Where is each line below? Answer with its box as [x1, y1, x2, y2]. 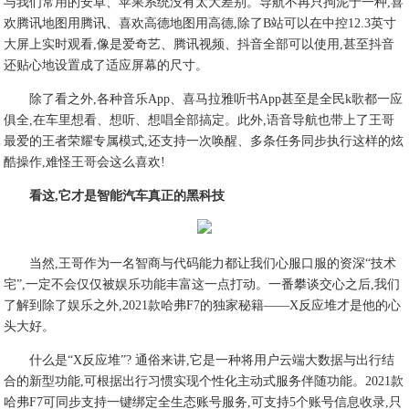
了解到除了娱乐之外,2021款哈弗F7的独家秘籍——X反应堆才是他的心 [4, 299, 402, 312]
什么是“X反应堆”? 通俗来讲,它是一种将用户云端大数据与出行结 [29, 353, 395, 367]
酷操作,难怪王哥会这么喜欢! [4, 155, 166, 169]
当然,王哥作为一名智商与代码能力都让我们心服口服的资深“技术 [29, 257, 397, 270]
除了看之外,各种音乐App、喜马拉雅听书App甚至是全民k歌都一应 [29, 92, 404, 106]
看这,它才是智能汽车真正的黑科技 [29, 189, 225, 203]
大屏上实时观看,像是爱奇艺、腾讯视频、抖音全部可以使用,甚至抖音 [4, 37, 395, 51]
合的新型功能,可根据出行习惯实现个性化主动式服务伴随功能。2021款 [4, 374, 404, 388]
